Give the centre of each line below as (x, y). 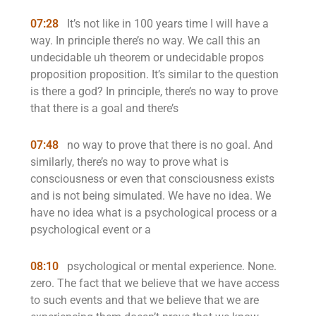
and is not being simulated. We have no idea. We (151, 196)
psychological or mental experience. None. (170, 266)
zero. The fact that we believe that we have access (155, 283)
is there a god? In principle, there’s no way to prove (154, 91)
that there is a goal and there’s (104, 108)
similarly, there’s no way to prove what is (129, 162)
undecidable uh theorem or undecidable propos (147, 57)
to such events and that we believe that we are (145, 300)
